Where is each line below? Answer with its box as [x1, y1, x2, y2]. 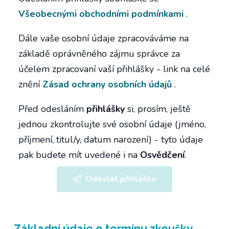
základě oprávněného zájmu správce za [18, 47, 180, 60]
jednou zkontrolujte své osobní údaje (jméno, [18, 118, 206, 130]
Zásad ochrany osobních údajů [42, 78, 172, 90]
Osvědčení [140, 148, 185, 161]
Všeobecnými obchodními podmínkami [18, 7, 184, 20]
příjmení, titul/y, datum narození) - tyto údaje [18, 133, 203, 146]
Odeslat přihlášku [85, 173, 156, 185]
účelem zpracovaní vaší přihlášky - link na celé [18, 62, 210, 75]
